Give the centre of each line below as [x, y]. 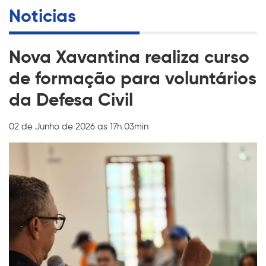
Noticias [42, 15]
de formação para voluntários [133, 78]
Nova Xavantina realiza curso [129, 56]
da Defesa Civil [71, 99]
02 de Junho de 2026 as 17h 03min [79, 126]
